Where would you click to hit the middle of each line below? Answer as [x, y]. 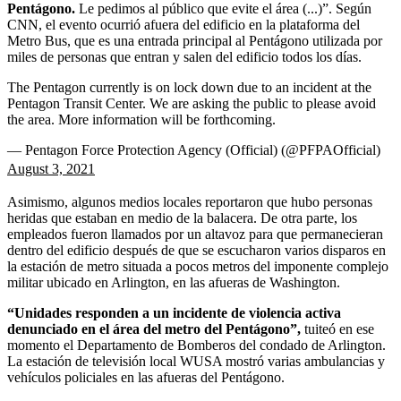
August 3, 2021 [51, 168]
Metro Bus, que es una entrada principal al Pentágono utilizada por [195, 40]
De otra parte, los [309, 218]
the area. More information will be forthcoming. [141, 119]
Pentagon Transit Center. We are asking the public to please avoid [192, 103]
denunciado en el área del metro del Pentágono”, [154, 328]
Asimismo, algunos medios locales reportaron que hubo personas [190, 201]
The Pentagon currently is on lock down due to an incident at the [189, 87]
